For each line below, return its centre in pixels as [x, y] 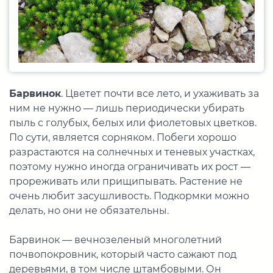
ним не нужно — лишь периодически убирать [127, 108]
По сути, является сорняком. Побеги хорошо [123, 138]
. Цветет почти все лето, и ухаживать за [160, 94]
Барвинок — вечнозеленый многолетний [115, 240]
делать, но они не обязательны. [89, 211]
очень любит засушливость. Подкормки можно [129, 196]
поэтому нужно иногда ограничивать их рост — [130, 167]
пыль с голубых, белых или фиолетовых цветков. [133, 123]
